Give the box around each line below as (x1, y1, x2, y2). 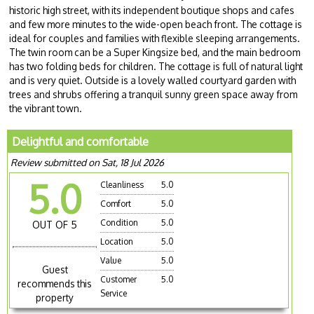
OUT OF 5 (32, 218, 78, 231)
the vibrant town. (9, 102, 83, 114)
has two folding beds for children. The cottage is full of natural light (9, 60, 303, 72)
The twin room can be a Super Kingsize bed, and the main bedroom (9, 46, 301, 58)
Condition (100, 217, 139, 228)
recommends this (18, 277, 93, 289)
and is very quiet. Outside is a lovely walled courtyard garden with (9, 74, 296, 86)
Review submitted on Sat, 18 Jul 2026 (11, 156, 165, 168)
